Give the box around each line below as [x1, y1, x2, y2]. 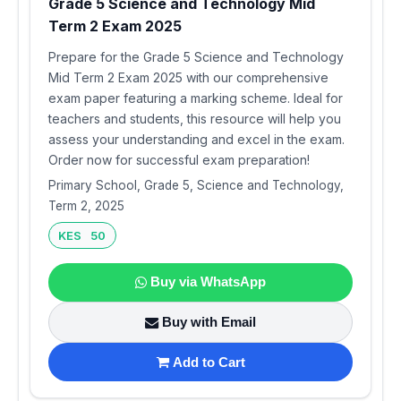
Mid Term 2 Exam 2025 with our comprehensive [48, 69, 328, 85]
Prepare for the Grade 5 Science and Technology [48, 48, 344, 64]
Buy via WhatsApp [150, 274, 266, 290]
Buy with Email [162, 314, 256, 330]
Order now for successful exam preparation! [48, 151, 310, 167]
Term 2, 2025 [48, 198, 124, 213]
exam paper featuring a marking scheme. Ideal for [48, 90, 343, 106]
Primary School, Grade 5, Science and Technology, [48, 177, 344, 192]
